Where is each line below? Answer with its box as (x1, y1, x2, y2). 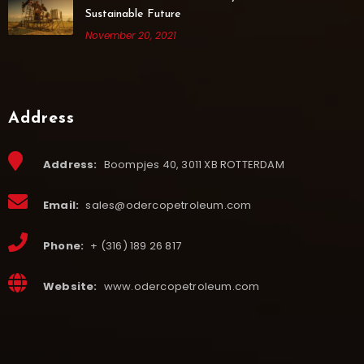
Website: (42, 279, 97, 294)
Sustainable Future (84, 8, 181, 20)
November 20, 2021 (84, 28, 176, 42)
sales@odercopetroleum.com (83, 197, 252, 213)
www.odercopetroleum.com (101, 279, 260, 294)
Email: (42, 197, 80, 213)
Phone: (42, 238, 84, 253)
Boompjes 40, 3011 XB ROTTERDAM (101, 157, 284, 172)
